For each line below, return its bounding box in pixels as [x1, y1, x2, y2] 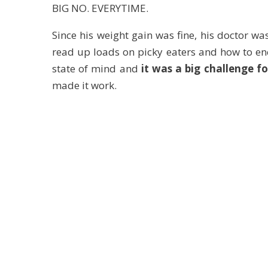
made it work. [52, 78, 117, 92]
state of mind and [52, 62, 141, 75]
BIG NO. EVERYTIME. [52, 1, 148, 15]
